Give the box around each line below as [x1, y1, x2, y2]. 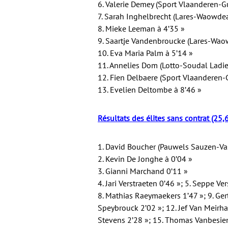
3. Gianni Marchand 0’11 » [98, 166, 188, 176]
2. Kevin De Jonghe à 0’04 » [98, 154, 192, 164]
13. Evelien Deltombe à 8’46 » [98, 84, 202, 95]
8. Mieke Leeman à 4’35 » [98, 23, 185, 34]
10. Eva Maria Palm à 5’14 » [98, 48, 193, 58]
